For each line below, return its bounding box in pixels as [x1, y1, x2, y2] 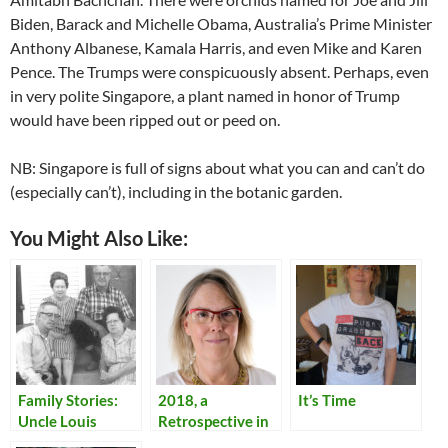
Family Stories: [18, 390, 118, 409]
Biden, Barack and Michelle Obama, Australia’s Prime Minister [10, 13, 432, 33]
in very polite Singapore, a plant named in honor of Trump [10, 85, 400, 105]
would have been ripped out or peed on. [10, 109, 280, 129]
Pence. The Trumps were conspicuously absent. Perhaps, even [10, 61, 429, 81]
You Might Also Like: [10, 225, 188, 250]
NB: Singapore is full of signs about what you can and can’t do [10, 157, 425, 177]
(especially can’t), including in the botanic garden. [10, 181, 342, 201]
